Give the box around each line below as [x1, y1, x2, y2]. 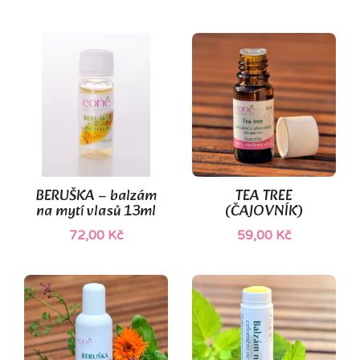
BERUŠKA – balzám [35, 183, 157, 209]
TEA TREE [235, 183, 292, 209]
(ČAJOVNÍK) [225, 198, 303, 224]
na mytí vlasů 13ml [36, 198, 156, 224]
